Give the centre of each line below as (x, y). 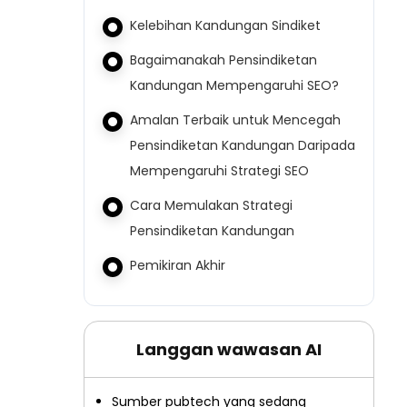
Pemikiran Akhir (178, 265)
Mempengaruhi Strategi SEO (219, 171)
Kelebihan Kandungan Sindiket (227, 25)
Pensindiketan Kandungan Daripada (243, 145)
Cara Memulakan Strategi (211, 205)
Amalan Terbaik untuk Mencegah (235, 120)
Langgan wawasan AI (229, 349)
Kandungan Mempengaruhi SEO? (234, 85)
